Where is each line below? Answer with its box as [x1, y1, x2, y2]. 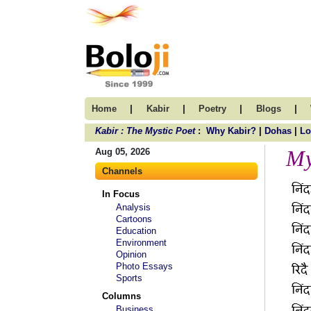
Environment [116, 237, 167, 248]
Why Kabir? [206, 126, 256, 136]
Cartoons [116, 214, 152, 224]
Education [116, 226, 156, 236]
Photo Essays [116, 261, 173, 271]
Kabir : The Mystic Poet [95, 126, 195, 136]
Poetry [199, 103, 226, 114]
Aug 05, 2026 [95, 146, 150, 157]
